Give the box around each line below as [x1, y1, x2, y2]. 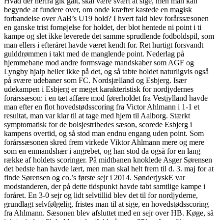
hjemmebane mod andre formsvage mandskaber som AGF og [4, 58, 194, 67]
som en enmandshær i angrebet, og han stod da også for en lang [4, 147, 200, 156]
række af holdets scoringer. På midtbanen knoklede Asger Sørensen [4, 156, 212, 165]
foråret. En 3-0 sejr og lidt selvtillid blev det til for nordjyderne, [4, 191, 198, 200]
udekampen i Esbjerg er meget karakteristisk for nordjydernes [4, 85, 193, 94]
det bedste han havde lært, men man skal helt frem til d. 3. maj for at [4, 165, 214, 173]
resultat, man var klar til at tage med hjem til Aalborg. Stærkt [4, 111, 190, 120]
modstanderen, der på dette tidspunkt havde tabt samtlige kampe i [4, 182, 205, 191]
